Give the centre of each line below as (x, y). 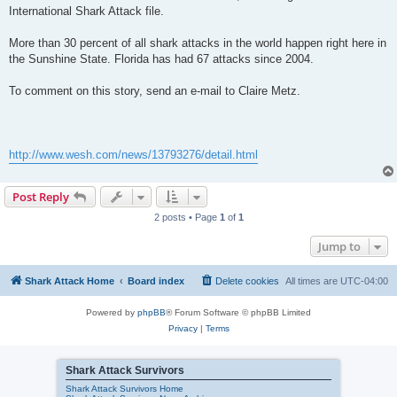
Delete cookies (247, 280)
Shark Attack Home (70, 280)
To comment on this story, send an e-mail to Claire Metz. (155, 90)
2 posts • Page (187, 217)
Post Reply (41, 196)
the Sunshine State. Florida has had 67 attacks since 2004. (161, 58)
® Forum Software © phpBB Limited (238, 312)
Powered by (112, 312)
